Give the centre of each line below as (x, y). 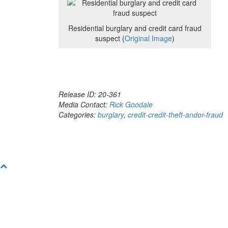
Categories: (78, 115)
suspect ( (110, 38)
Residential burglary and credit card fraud (135, 28)
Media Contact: (84, 104)
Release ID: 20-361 (90, 94)
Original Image (148, 38)
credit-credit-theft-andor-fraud (175, 115)
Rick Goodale (131, 104)
